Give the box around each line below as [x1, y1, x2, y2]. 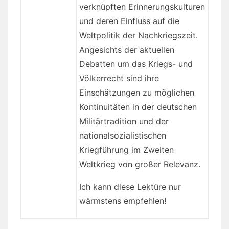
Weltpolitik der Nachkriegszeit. [79, 30, 198, 41]
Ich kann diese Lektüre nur [79, 181, 181, 192]
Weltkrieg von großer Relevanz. [79, 159, 200, 170]
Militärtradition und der [79, 116, 169, 127]
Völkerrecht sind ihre [79, 73, 159, 84]
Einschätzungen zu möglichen [79, 87, 194, 98]
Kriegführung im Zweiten [79, 145, 174, 155]
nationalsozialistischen [79, 130, 166, 141]
